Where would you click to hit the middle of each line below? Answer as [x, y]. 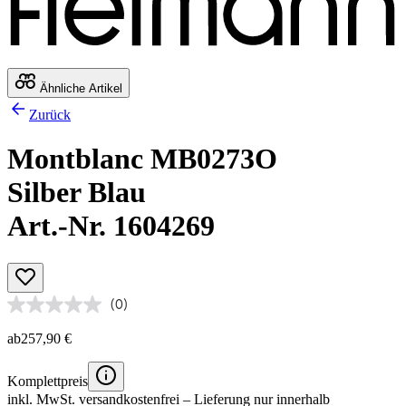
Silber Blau [77, 193]
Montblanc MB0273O [142, 159]
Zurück [50, 114]
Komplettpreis [48, 381]
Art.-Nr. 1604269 [111, 226]
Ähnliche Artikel [79, 88]
